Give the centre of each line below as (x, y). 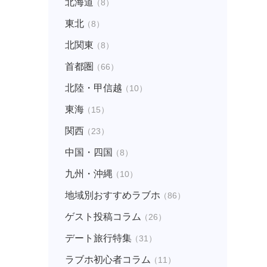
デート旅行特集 (98, 238)
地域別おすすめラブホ (112, 195)
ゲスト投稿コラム (103, 217)
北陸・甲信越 (93, 88)
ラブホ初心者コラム (108, 260)
